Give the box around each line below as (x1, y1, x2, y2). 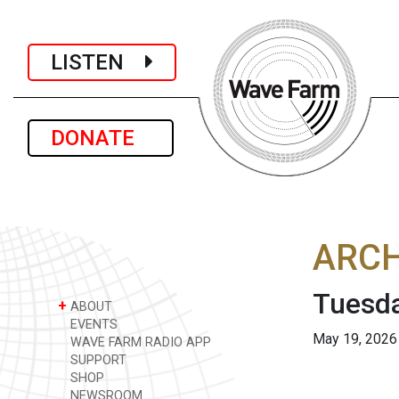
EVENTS (67, 317, 118, 332)
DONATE (51, 126, 151, 151)
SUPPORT (67, 353, 126, 368)
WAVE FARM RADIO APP (67, 335, 211, 350)
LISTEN (51, 49, 145, 75)
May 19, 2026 (313, 330, 397, 347)
